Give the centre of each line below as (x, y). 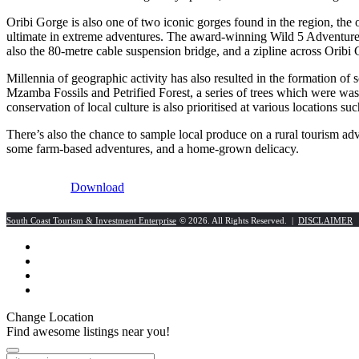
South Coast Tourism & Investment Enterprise (91, 220)
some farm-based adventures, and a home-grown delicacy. (153, 149)
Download (97, 187)
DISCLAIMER (325, 220)
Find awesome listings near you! (88, 331)
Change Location (50, 317)
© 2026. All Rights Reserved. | (239, 220)
